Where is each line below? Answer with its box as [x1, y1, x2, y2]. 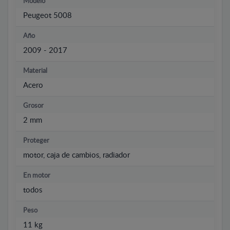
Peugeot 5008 [23, 11, 72, 20]
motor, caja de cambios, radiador [23, 151, 130, 159]
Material [23, 67, 47, 74]
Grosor [23, 102, 44, 109]
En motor [23, 172, 50, 179]
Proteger [23, 137, 49, 144]
